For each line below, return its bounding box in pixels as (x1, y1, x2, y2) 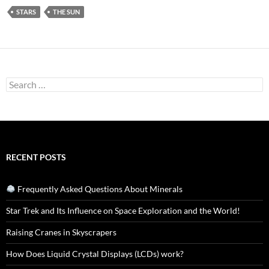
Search (5, 76, 31, 87)
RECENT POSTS (6, 151, 66, 162)
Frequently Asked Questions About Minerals (15, 183, 183, 194)
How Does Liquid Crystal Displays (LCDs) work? (6, 248, 184, 259)
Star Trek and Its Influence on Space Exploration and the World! (6, 205, 240, 216)
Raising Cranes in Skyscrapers (6, 226, 116, 237)
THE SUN (53, 7, 80, 16)
